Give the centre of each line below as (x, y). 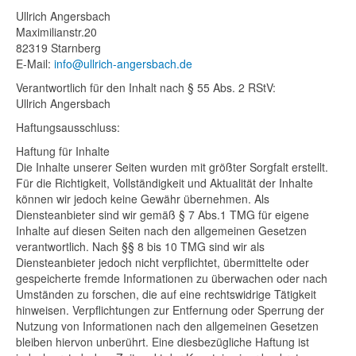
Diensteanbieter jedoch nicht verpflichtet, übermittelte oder (163, 262)
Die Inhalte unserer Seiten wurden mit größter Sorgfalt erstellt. (172, 167)
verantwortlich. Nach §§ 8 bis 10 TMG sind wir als (140, 246)
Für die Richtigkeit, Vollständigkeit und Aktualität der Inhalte (164, 183)
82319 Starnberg (58, 48)
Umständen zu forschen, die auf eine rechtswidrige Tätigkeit (166, 294)
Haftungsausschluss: (68, 127)
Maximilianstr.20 (56, 32)
